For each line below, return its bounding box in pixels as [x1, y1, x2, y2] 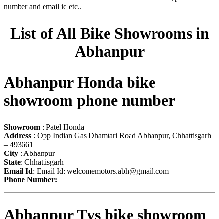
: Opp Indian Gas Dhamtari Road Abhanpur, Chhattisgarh [31, 131, 211, 140]
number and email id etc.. [4, 2, 82, 11]
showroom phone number [4, 91, 175, 109]
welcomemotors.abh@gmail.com [67, 166, 169, 175]
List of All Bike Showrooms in [10, 24, 209, 42]
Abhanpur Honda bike [4, 73, 155, 91]
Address [4, 131, 31, 140]
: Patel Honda [40, 122, 84, 131]
